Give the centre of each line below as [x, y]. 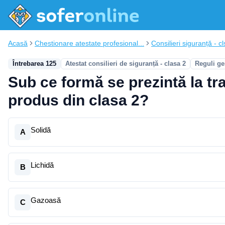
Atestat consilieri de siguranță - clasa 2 [126, 64]
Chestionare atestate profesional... [89, 43]
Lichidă [42, 165]
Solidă [41, 130]
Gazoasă [46, 200]
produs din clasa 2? [78, 100]
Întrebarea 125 [34, 64]
